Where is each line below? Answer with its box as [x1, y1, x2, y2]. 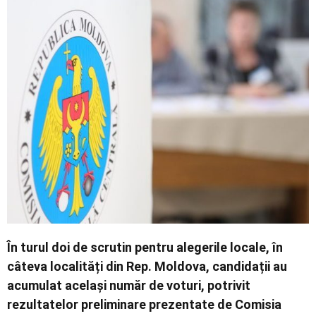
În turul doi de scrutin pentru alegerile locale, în [7, 239, 283, 255]
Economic [14, 16, 53, 27]
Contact [14, 79, 44, 90]
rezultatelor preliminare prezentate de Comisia [7, 296, 281, 312]
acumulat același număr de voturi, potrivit [7, 277, 250, 293]
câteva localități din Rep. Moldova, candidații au [7, 258, 287, 274]
